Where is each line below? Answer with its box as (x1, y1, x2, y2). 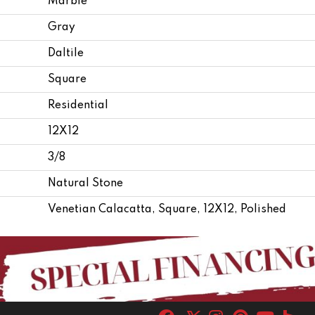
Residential (48, 99, 108, 111)
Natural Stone (48, 177, 123, 189)
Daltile (48, 47, 84, 59)
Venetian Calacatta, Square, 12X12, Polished (48, 203, 286, 215)
